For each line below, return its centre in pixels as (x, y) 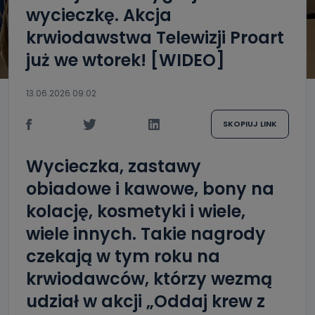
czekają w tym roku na (123, 256)
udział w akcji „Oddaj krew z (146, 301)
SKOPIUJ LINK (250, 124)
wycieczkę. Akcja (99, 15)
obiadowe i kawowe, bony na (150, 189)
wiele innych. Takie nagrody (146, 234)
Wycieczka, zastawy (114, 166)
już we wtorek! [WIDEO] (126, 60)
